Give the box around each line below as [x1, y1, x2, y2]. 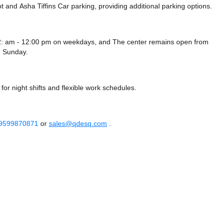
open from [176, 37, 209, 47]
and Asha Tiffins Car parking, [5, 1, 97, 11]
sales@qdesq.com [49, 119, 107, 128]
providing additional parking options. [97, 1, 212, 11]
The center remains [112, 37, 176, 47]
